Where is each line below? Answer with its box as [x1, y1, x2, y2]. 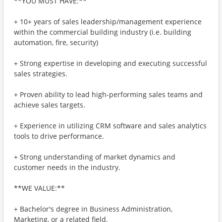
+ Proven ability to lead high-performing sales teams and [14, 90, 203, 99]
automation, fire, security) [14, 38, 98, 47]
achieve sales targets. [14, 100, 85, 110]
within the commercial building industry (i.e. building [14, 27, 191, 37]
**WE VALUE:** [14, 183, 65, 193]
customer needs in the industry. [14, 163, 120, 172]
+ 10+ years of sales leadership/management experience [14, 17, 202, 26]
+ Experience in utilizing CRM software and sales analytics [14, 121, 207, 130]
